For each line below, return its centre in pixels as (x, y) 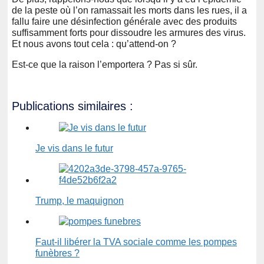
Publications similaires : (72, 106)
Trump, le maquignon (80, 201)
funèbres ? (57, 253)
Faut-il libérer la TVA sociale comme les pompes (136, 242)
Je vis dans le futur (74, 148)
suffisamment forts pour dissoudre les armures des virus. (129, 32)
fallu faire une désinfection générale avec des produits (124, 21)
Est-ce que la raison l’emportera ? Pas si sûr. (105, 64)
